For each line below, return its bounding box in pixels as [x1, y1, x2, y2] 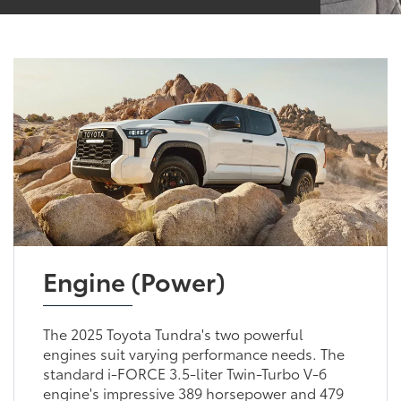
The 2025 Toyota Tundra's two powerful [42, 322, 303, 344]
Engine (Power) [42, 261, 226, 298]
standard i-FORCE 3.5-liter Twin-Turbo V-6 [42, 362, 327, 383]
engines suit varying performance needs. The [42, 342, 345, 363]
